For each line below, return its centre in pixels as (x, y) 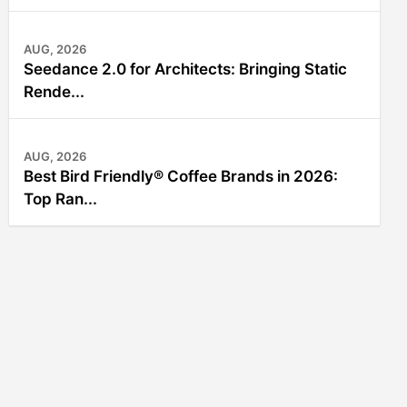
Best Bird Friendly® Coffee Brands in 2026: (181, 176)
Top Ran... (60, 199)
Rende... (54, 92)
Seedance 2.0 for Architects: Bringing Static (185, 69)
